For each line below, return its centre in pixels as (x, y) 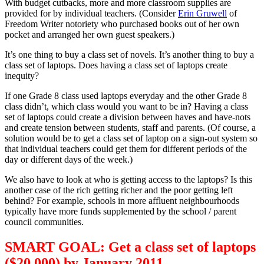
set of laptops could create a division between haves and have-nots (128, 117)
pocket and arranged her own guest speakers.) (90, 35)
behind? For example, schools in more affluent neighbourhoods (122, 201)
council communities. (44, 222)
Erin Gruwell (202, 14)
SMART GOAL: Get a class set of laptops (130, 247)
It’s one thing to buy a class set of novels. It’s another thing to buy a (129, 55)
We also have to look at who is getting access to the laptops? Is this (128, 180)
